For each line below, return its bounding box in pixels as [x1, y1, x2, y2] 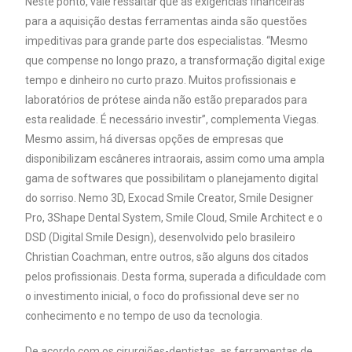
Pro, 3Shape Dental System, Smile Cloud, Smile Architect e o [25, 211, 324, 225]
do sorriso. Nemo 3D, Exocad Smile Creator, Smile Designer [25, 192, 314, 205]
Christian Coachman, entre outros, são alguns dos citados [25, 251, 310, 264]
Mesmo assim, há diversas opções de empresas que [25, 133, 284, 146]
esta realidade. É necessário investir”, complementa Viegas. [25, 113, 320, 126]
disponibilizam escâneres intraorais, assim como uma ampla [25, 152, 325, 166]
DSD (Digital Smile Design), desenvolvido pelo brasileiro [25, 231, 296, 244]
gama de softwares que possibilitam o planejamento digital [25, 172, 319, 185]
